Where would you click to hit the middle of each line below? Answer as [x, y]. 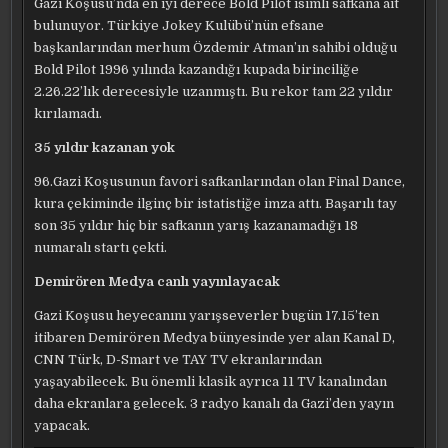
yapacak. [62, 425]
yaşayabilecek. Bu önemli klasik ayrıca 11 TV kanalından [211, 381]
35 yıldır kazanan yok [105, 147]
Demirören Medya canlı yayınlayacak [157, 281]
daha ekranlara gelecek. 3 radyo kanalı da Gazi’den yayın [214, 403]
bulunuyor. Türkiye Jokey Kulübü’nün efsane [179, 25]
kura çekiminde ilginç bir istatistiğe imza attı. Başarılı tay [216, 203]
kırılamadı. [68, 113]
